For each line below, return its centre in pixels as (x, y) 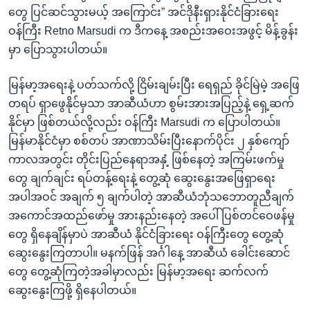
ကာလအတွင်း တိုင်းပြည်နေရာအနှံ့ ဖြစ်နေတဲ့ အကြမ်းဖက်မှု (146, 159)
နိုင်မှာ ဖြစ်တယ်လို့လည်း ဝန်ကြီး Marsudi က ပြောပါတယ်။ (144, 122)
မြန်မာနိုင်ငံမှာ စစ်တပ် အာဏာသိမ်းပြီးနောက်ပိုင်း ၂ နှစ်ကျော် (149, 140)
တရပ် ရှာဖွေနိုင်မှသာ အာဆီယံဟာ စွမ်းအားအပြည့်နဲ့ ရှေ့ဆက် (151, 103)
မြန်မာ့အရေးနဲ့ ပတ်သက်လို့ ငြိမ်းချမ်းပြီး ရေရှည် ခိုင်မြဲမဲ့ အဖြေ (154, 84)
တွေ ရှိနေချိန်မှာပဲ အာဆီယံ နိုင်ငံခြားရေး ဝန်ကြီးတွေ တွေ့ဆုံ (146, 234)
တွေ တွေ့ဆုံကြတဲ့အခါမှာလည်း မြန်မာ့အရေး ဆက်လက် (138, 271)
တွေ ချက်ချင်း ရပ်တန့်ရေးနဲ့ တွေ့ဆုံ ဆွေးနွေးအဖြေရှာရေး (142, 178)
